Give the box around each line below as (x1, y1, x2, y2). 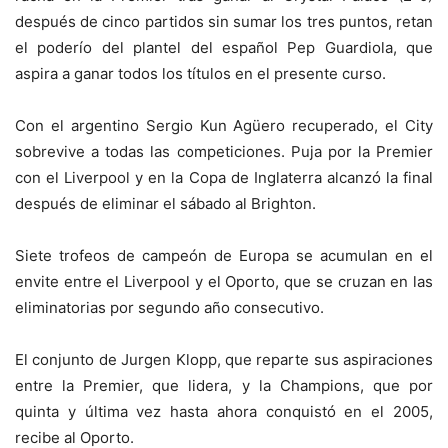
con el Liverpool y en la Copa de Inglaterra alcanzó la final (15, 168, 433, 188)
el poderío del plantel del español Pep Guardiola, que (15, 38, 433, 58)
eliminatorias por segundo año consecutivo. (15, 298, 324, 318)
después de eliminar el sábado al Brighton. (15, 194, 316, 214)
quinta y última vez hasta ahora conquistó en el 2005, (15, 402, 433, 422)
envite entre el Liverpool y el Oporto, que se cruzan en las (15, 272, 433, 292)
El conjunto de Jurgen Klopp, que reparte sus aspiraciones (15, 350, 433, 370)
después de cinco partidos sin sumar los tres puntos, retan (15, 12, 433, 32)
